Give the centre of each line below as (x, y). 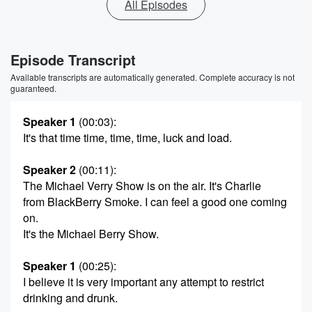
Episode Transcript (73, 60)
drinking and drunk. (70, 298)
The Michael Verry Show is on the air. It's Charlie (142, 186)
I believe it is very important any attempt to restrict (143, 282)
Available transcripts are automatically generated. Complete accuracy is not (153, 77)
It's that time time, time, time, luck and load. (127, 138)
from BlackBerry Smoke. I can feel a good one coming (155, 202)
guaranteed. (33, 88)
